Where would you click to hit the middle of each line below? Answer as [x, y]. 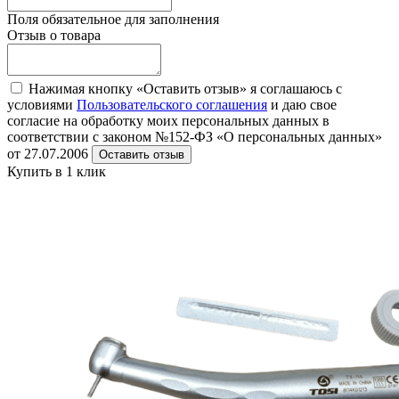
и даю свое [302, 104]
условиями [42, 104]
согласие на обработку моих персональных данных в [168, 120]
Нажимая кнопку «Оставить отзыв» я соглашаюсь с [185, 88]
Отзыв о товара [54, 35]
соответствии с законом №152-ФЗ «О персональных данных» [195, 136]
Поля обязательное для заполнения [113, 19]
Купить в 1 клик [57, 171]
